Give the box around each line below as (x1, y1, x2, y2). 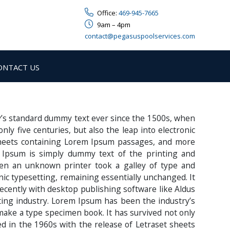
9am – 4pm (97, 20, 130, 29)
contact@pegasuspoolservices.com (85, 31, 195, 41)
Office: (97, 8, 119, 17)
